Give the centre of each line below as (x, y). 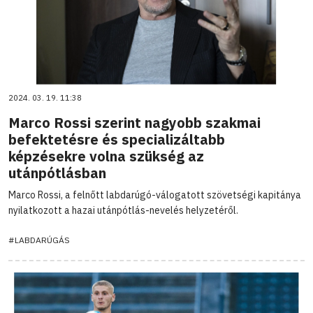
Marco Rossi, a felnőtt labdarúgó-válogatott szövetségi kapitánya (155, 195)
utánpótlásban (57, 173)
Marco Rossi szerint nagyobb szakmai (134, 122)
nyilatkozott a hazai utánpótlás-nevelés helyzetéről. (123, 210)
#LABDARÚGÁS (39, 240)
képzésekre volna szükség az (106, 156)
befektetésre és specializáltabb (117, 139)
